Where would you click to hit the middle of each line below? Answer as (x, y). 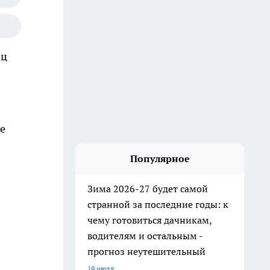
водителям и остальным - (145, 236)
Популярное (160, 159)
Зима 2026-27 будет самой (148, 189)
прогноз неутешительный (146, 251)
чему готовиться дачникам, (150, 220)
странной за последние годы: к (158, 204)
